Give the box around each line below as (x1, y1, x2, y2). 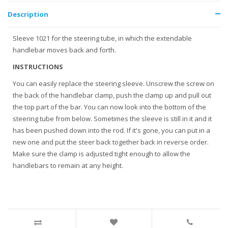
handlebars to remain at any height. (13, 161, 123, 170)
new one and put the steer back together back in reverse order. (13, 137, 209, 147)
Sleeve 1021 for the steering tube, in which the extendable (13, 34, 192, 43)
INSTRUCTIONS (13, 62, 63, 71)
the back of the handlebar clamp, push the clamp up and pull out (13, 91, 211, 100)
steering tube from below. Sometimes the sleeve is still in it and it (13, 114, 212, 123)
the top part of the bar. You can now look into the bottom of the (13, 102, 206, 111)
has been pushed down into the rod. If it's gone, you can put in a (13, 126, 210, 135)
